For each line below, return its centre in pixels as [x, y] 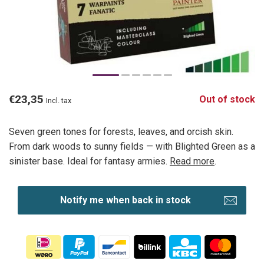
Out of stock [227, 99]
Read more [192, 161]
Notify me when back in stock [126, 200]
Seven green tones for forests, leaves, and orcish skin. [121, 131]
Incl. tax [59, 100]
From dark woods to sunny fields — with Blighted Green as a [132, 146]
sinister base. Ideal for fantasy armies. [89, 161]
